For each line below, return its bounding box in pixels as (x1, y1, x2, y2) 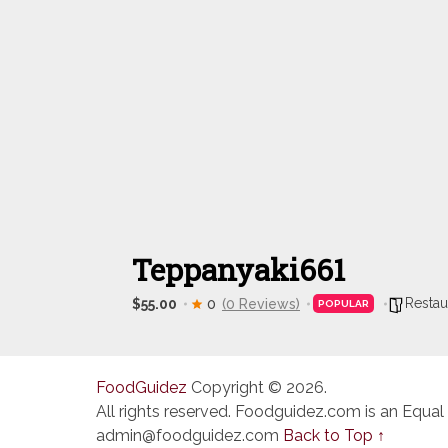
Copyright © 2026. (187, 378, 327, 397)
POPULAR (318, 298, 369, 309)
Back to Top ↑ (283, 426, 385, 445)
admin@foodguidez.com (96, 426, 279, 445)
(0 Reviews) (222, 295, 300, 312)
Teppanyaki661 (132, 250, 345, 289)
